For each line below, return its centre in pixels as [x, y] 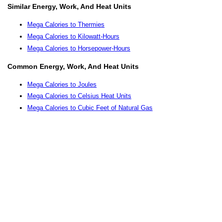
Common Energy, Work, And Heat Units [73, 66]
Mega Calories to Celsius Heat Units [79, 96]
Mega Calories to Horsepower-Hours [79, 48]
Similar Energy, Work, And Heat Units [69, 7]
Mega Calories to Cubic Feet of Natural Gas [90, 108]
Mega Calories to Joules [62, 84]
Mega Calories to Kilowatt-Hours [73, 36]
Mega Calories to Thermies [66, 25]
